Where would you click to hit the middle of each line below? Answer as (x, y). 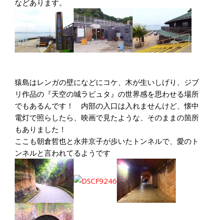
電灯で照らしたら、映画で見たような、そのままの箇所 (107, 117)
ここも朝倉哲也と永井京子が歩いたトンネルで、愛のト (107, 141)
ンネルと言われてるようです (63, 153)
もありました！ (41, 129)
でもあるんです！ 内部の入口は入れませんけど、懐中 (107, 106)
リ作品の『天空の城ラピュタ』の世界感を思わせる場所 (107, 94)
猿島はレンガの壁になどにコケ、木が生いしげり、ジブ (107, 82)
